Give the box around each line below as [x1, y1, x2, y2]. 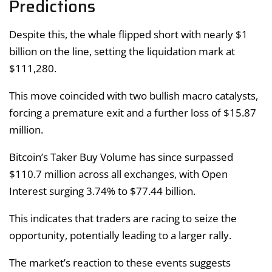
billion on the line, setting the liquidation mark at [9, 44, 235, 58]
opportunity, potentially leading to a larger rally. [9, 228, 231, 242]
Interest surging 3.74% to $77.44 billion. [9, 183, 195, 198]
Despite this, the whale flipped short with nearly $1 [9, 27, 248, 41]
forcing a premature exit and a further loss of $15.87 [9, 105, 256, 120]
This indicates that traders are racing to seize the [9, 211, 237, 225]
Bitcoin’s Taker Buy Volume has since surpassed [9, 149, 233, 164]
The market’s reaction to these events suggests [9, 255, 231, 270]
